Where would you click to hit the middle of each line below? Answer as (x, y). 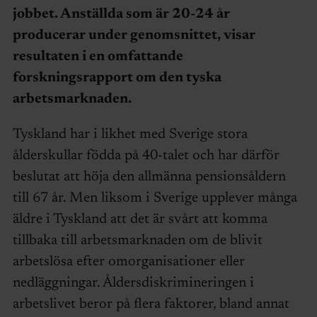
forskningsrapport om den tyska (117, 77)
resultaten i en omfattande (98, 56)
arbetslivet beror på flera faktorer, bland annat (151, 304)
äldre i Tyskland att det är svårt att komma (140, 219)
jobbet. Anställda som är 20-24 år (121, 14)
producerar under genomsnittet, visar (134, 35)
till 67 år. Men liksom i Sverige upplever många (155, 198)
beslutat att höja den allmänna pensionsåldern (149, 177)
